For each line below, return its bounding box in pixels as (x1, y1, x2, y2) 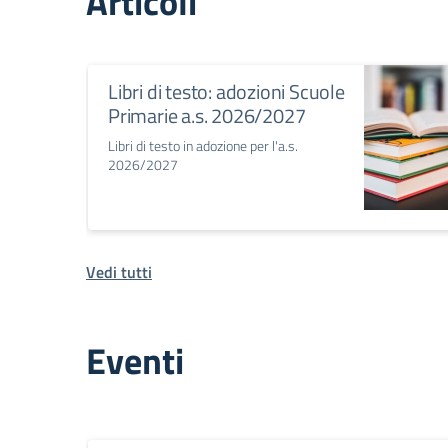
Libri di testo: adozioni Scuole (108, 76, 345, 108)
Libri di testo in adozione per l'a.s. (108, 135, 298, 157)
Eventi (86, 334, 184, 389)
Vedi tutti (86, 260, 152, 285)
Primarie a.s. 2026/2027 (108, 100, 306, 132)
